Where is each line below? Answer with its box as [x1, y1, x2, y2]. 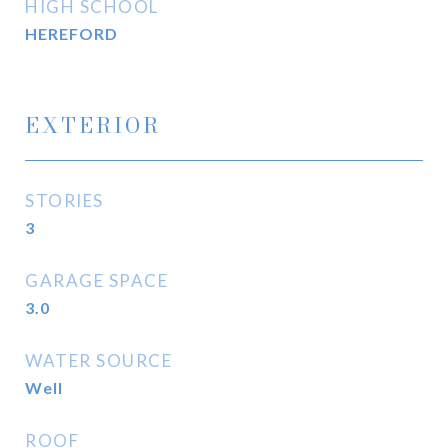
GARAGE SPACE [25, 270, 168, 291]
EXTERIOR [25, 109, 161, 141]
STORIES [25, 190, 104, 211]
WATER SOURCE [25, 350, 172, 371]
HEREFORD [25, 24, 118, 43]
